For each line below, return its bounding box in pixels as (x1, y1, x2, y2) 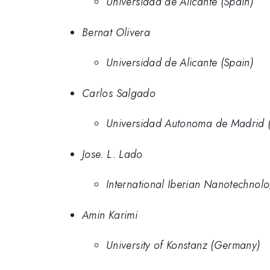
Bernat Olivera (82, 24, 151, 40)
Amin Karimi (82, 207, 137, 223)
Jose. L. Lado (82, 146, 143, 162)
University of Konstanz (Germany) (106, 237, 260, 254)
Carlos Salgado (82, 85, 156, 101)
